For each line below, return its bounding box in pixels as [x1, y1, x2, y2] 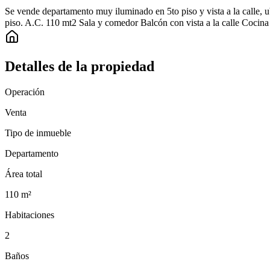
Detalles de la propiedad [5, 58, 154, 75]
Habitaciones [5, 209, 54, 220]
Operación [5, 86, 45, 97]
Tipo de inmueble [5, 127, 71, 138]
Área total [5, 168, 42, 179]
